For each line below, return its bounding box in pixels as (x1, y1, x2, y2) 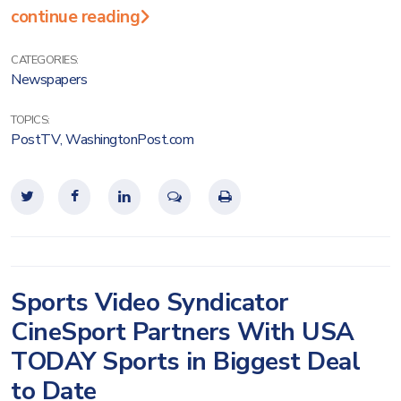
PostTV (11, 130, 60, 149)
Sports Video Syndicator (11, 286, 288, 320)
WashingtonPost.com (65, 130, 193, 149)
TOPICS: (11, 112, 50, 128)
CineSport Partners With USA (11, 315, 354, 349)
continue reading (11, 5, 140, 29)
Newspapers (11, 70, 87, 90)
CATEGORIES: (11, 52, 79, 68)
